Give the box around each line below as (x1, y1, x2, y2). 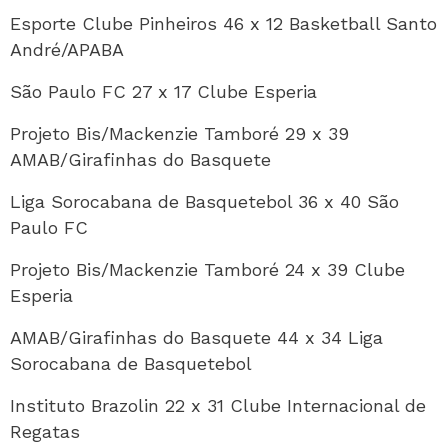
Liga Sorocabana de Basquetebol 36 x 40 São (10, 191, 399, 212)
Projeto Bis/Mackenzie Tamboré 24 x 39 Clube (10, 259, 405, 280)
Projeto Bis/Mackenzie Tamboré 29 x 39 (10, 123, 349, 144)
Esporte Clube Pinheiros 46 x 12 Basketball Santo (10, 13, 437, 34)
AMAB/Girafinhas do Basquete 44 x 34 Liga (10, 327, 383, 348)
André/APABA (10, 39, 124, 60)
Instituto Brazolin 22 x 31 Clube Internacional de (10, 395, 426, 416)
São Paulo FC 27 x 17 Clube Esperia (10, 81, 317, 102)
